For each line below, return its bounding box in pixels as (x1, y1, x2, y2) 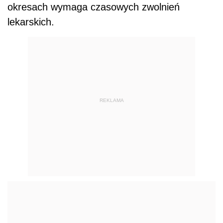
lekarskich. (7, 16, 54, 28)
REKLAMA (99, 97, 124, 103)
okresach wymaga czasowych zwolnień (7, 1, 180, 13)
